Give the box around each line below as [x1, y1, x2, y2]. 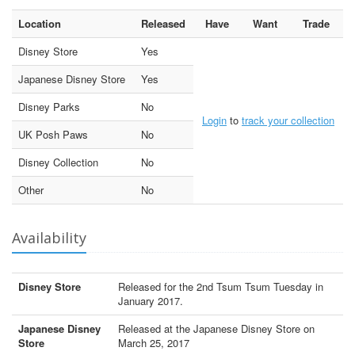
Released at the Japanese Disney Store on [118, 320, 315, 336]
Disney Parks [18, 98, 80, 114]
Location [18, 15, 61, 31]
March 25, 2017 [118, 334, 189, 350]
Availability [12, 227, 86, 247]
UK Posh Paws [18, 126, 88, 142]
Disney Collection [18, 154, 98, 170]
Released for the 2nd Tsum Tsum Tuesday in [118, 278, 323, 294]
